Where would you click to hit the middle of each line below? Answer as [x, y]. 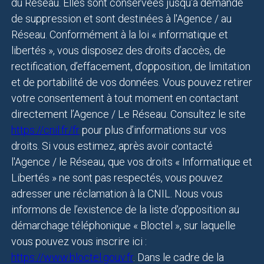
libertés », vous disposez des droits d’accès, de [118, 51]
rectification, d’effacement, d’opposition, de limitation [131, 67]
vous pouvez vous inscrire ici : [79, 242]
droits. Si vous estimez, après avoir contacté [112, 146]
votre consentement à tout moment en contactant [125, 98]
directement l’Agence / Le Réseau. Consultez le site [128, 114]
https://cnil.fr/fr [45, 130]
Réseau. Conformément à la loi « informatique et [120, 35]
